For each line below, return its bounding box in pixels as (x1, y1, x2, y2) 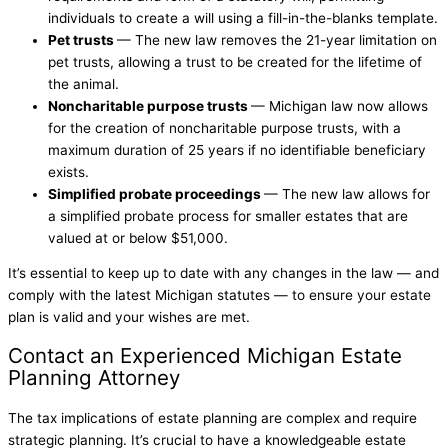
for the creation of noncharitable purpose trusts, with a (48, 119, 401, 136)
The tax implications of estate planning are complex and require (8, 409, 417, 426)
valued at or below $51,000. (48, 229, 232, 246)
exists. (48, 163, 89, 180)
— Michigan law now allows (251, 97, 428, 114)
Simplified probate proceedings (48, 185, 264, 202)
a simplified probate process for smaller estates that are (48, 207, 408, 224)
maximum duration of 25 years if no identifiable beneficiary (48, 141, 426, 158)
